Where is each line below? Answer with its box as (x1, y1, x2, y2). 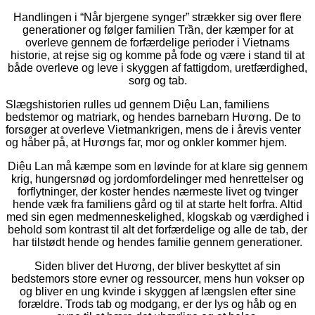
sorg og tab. (128, 74, 187, 86)
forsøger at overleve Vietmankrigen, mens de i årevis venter (6, 123, 301, 136)
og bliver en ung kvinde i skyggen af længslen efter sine (19, 285, 296, 297)
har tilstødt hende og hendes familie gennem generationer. (13, 236, 302, 248)
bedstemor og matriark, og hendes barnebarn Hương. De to (6, 110, 301, 123)
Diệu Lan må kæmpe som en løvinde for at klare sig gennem (8, 160, 307, 172)
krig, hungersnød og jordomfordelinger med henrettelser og (11, 172, 304, 185)
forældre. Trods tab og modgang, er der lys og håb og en (18, 297, 297, 310)
